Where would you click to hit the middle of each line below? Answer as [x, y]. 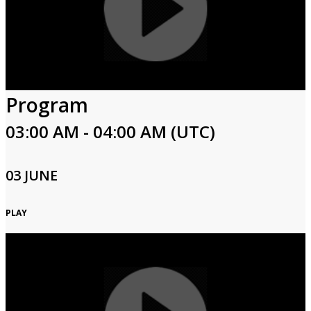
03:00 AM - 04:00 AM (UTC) [110, 132]
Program [47, 105]
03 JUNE [32, 175]
